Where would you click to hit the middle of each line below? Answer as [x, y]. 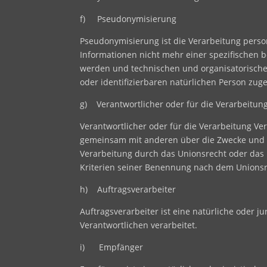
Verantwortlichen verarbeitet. [139, 225]
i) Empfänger [112, 247]
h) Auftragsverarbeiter [128, 189]
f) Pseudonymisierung [128, 18]
